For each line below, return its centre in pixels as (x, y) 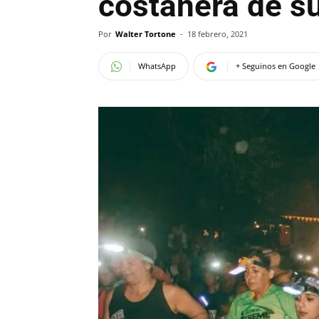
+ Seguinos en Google (276, 66)
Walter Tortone (146, 34)
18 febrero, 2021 (218, 34)
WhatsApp (157, 66)
